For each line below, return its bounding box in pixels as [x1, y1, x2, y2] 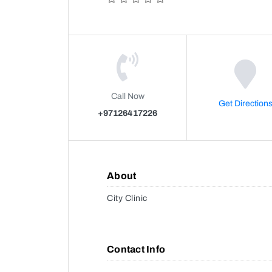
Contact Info [107, 243, 165, 254]
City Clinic [107, 193, 148, 203]
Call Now [110, 91, 144, 101]
